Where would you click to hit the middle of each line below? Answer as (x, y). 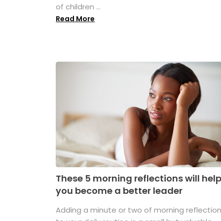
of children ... (78, 7)
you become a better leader (119, 190)
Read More (75, 19)
